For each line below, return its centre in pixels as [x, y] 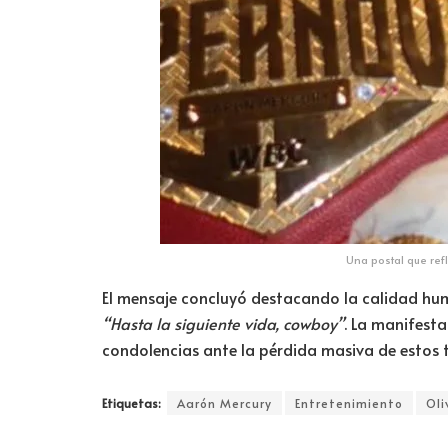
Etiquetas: [131, 402]
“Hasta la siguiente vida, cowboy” [223, 322]
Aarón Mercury [224, 402]
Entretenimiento [349, 402]
